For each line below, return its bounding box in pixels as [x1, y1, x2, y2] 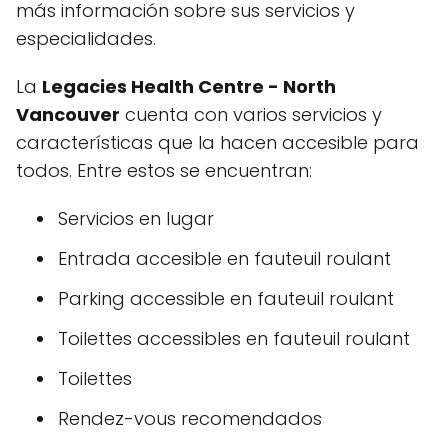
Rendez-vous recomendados [58, 406, 322, 432]
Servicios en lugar [58, 206, 214, 232]
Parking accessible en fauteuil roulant [58, 286, 394, 312]
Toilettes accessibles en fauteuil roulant [58, 326, 410, 352]
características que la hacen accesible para [16, 130, 419, 156]
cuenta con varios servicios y [120, 102, 382, 128]
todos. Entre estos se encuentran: [16, 158, 312, 184]
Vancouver [16, 102, 120, 128]
